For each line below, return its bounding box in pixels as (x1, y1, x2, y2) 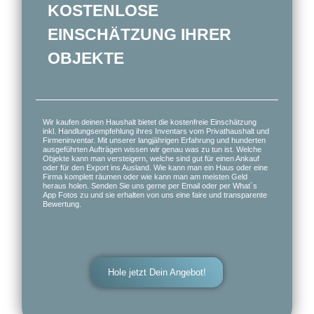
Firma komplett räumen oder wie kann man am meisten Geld (42, 172, 247, 181)
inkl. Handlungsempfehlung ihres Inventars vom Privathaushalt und (42, 126, 269, 135)
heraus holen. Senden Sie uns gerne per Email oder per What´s (42, 181, 257, 190)
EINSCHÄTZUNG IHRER (47, 25, 231, 43)
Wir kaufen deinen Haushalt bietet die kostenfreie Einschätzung (42, 117, 257, 126)
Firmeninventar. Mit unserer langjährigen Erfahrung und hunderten (42, 135, 266, 144)
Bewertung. (42, 199, 81, 208)
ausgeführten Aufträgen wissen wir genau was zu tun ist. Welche (42, 144, 261, 153)
